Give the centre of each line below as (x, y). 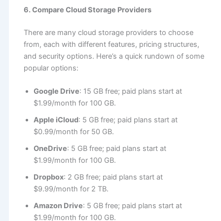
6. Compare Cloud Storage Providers (87, 10)
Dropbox (48, 177)
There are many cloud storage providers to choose (108, 32)
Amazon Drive (58, 206)
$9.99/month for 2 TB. (71, 189)
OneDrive (50, 149)
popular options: (51, 68)
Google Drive (56, 92)
